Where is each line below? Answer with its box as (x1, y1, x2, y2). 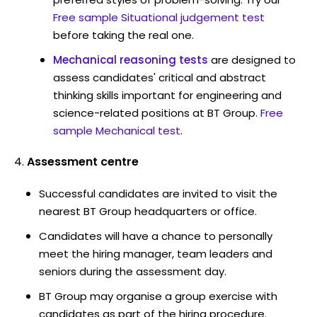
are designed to (211, 52, 296, 67)
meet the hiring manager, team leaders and (39, 246, 272, 261)
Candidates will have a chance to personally (39, 228, 272, 243)
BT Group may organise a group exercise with (39, 288, 277, 304)
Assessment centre (27, 153, 139, 170)
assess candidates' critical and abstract (53, 69, 266, 85)
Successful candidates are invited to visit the (39, 185, 277, 201)
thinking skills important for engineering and (53, 87, 282, 103)
